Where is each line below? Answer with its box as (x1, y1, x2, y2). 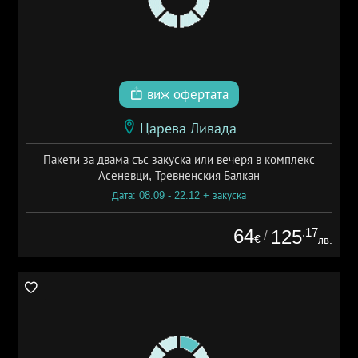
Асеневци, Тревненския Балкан (98, 168, 260, 182)
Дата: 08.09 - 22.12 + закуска (112, 189, 246, 201)
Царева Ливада (140, 120, 237, 137)
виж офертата (143, 86, 229, 102)
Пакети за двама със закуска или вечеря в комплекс (43, 152, 315, 166)
